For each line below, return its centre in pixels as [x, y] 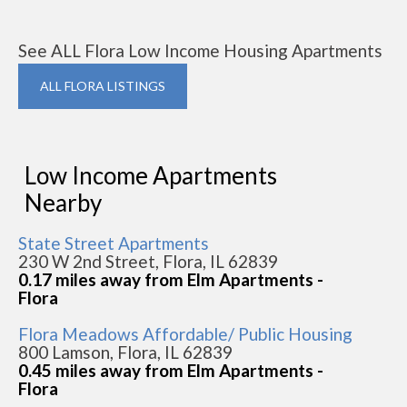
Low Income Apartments [151, 175]
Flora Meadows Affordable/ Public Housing [185, 334]
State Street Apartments [114, 243]
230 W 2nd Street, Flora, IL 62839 [148, 261]
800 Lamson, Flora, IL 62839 [125, 352]
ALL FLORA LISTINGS [103, 86]
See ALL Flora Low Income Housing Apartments [200, 50]
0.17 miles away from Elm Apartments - [171, 279]
